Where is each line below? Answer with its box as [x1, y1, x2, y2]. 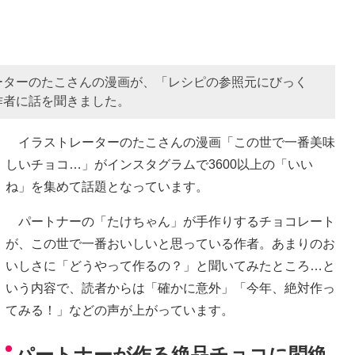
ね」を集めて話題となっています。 [6, 179, 208, 193]
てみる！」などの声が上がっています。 [6, 303, 234, 317]
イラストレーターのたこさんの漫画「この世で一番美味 [6, 135, 335, 149]
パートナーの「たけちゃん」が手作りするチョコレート [6, 214, 335, 228]
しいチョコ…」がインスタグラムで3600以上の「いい [6, 157, 313, 171]
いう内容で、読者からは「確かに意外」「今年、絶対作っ [6, 281, 335, 295]
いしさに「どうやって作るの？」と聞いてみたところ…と [6, 258, 335, 273]
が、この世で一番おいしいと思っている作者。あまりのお [6, 236, 335, 250]
